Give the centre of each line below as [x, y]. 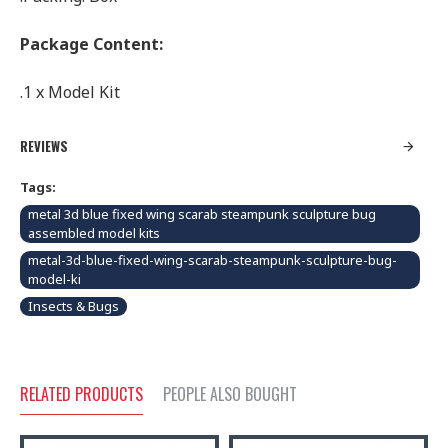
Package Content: [91, 44]
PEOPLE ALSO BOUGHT [230, 394]
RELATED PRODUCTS [81, 394]
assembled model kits [94, 233]
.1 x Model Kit [70, 92]
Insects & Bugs [73, 306]
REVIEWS [44, 146]
